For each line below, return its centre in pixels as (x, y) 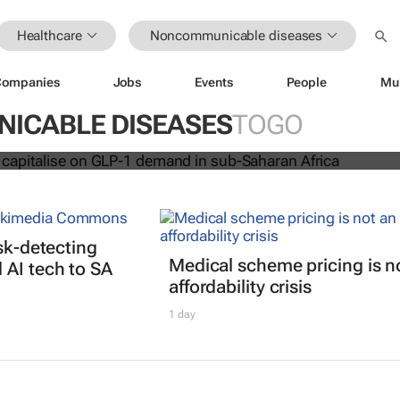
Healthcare (49, 35)
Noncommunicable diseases (236, 35)
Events (214, 82)
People (306, 82)
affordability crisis (240, 287)
